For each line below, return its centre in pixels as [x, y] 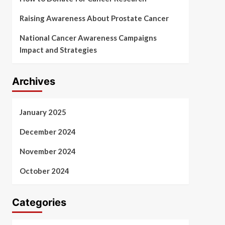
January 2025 [43, 112]
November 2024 [47, 151]
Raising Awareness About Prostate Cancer [94, 18]
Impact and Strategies [58, 50]
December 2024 [47, 132]
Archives [33, 81]
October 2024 [44, 171]
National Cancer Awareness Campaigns [88, 38]
